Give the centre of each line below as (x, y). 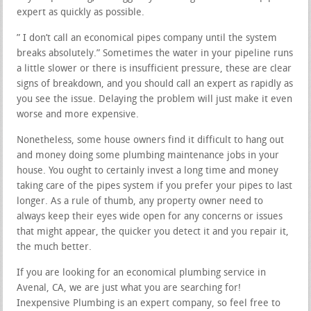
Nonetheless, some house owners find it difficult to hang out (151, 140)
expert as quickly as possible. (81, 12)
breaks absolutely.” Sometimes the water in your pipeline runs (155, 53)
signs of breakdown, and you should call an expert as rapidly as (155, 84)
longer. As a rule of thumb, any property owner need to (140, 201)
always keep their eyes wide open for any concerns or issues (150, 217)
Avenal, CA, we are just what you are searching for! (129, 288)
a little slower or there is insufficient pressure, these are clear (154, 69)
